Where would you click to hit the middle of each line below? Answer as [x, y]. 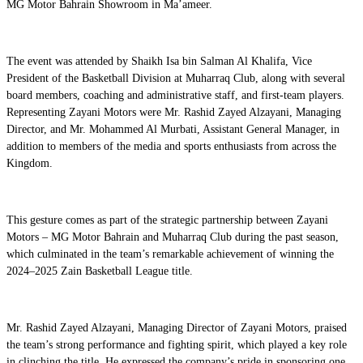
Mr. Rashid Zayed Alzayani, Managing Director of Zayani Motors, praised [177, 327]
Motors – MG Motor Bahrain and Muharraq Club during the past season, [173, 237]
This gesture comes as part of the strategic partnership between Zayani [167, 220]
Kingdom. [30, 163]
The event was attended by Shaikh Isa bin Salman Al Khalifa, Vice [159, 61]
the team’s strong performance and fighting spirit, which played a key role [177, 344]
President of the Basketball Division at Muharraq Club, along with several [176, 78]
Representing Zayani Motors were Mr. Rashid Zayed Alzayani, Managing [174, 112]
